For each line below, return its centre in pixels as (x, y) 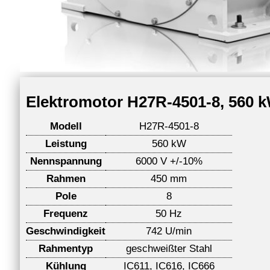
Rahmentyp (66, 248)
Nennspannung (66, 161)
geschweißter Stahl (169, 248)
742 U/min (169, 231)
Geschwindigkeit (66, 231)
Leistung (66, 143)
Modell (66, 126)
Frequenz (66, 213)
